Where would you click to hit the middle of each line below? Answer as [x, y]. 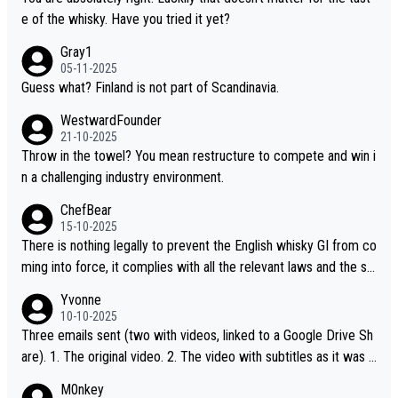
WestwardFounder [111, 120]
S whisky [46, 309]
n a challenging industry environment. [123, 177]
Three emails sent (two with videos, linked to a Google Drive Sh [197, 335]
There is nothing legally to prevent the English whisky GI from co [199, 245]
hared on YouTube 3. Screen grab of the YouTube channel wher [80, 378]
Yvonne [81, 299]
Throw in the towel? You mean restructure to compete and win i [78, 155]
